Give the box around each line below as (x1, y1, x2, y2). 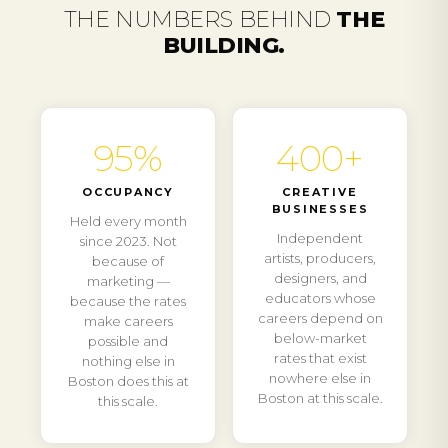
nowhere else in (269, 370, 371, 386)
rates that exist (273, 350, 367, 366)
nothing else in (81, 353, 175, 369)
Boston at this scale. (257, 390, 383, 406)
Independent (277, 230, 363, 246)
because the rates (70, 293, 186, 309)
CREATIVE (282, 185, 358, 199)
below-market (273, 330, 367, 346)
